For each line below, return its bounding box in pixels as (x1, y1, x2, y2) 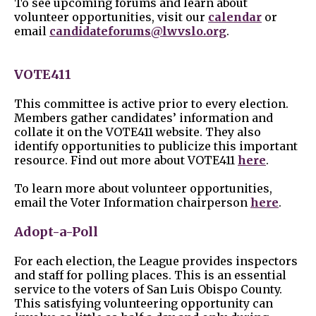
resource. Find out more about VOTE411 (14, 153, 238, 168)
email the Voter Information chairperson (14, 195, 250, 210)
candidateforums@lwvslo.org (49, 24, 226, 39)
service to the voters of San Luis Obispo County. (14, 282, 282, 297)
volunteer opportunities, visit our (14, 10, 208, 25)
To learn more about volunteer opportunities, (14, 181, 272, 196)
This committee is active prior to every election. (14, 97, 288, 111)
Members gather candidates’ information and (14, 111, 273, 126)
